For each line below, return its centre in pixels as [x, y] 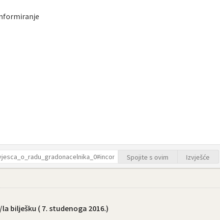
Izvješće [198, 157]
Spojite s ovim [148, 157]
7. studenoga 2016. [73, 208]
